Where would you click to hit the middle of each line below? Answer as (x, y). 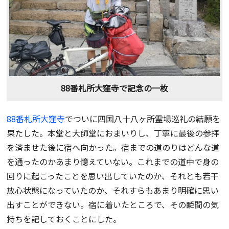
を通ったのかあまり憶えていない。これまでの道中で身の (113, 162)
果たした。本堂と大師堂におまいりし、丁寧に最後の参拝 (113, 133)
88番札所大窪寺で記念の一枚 (114, 88)
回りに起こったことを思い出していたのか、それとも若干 (113, 176)
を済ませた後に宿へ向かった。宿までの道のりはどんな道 (113, 147)
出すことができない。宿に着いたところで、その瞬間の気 (113, 205)
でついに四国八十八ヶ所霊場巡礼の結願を (143, 119)
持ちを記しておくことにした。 (64, 219)
